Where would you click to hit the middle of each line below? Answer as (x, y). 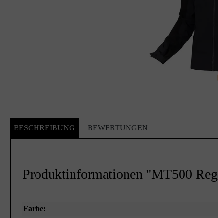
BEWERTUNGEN (118, 128)
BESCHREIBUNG (44, 128)
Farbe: (35, 209)
